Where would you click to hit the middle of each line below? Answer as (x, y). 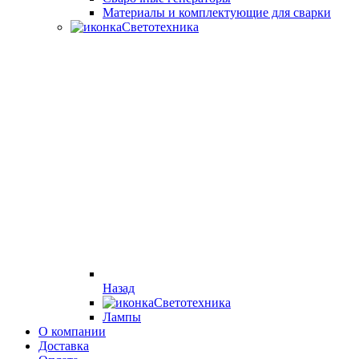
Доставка (64, 346)
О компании (72, 331)
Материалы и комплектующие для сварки (217, 12)
